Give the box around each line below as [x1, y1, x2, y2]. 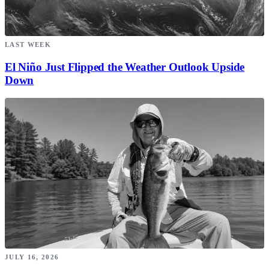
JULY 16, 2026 [5, 253, 59, 261]
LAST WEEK [5, 40, 51, 48]
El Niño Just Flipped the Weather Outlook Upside [5, 60, 245, 73]
